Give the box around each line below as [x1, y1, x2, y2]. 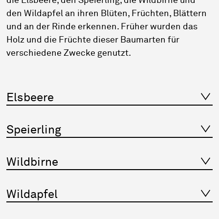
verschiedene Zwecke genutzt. [6, 49, 131, 58]
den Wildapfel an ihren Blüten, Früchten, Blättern [6, 9, 207, 19]
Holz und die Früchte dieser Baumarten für [6, 36, 180, 45]
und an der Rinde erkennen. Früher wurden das [6, 22, 198, 32]
